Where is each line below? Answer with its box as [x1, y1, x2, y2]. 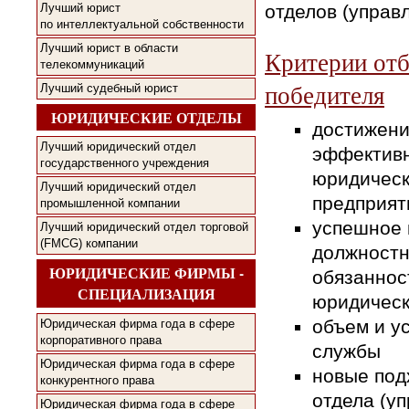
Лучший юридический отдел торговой [40, 220, 248, 235]
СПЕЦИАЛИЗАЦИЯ [77, 283, 215, 305]
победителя [265, 78, 384, 111]
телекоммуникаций [40, 57, 144, 71]
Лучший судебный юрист [40, 80, 178, 95]
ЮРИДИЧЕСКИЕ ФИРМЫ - [48, 262, 244, 284]
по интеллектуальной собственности [40, 16, 244, 31]
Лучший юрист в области [40, 40, 178, 55]
